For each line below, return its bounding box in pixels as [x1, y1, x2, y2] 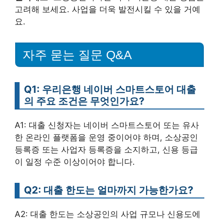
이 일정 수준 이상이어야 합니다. [15, 156, 135, 167]
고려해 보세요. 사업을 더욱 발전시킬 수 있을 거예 [15, 4, 200, 14]
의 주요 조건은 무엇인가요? [24, 94, 144, 107]
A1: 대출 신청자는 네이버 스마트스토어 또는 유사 [15, 120, 199, 130]
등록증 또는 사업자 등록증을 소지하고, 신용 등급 [15, 144, 198, 154]
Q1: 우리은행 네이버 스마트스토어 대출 [24, 83, 196, 95]
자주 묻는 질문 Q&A [22, 47, 132, 62]
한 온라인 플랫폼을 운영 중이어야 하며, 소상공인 [15, 132, 198, 142]
